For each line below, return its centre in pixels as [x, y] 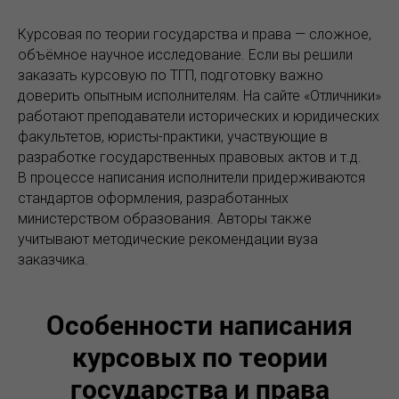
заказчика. [53, 260]
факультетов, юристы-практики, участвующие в [173, 137]
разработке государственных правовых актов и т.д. [190, 158]
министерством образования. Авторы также [165, 219]
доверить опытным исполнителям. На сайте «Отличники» [199, 96]
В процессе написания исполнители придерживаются [191, 178]
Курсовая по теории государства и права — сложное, [195, 35]
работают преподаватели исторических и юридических [199, 117]
